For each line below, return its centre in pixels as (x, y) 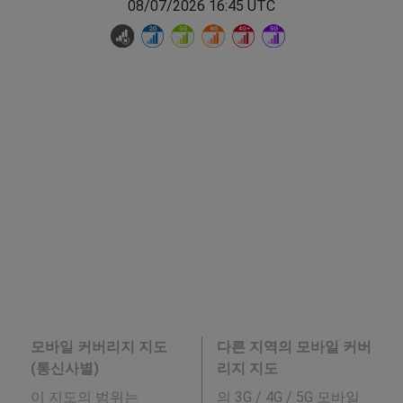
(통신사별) (64, 369)
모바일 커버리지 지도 (99, 347)
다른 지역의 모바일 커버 (294, 347)
